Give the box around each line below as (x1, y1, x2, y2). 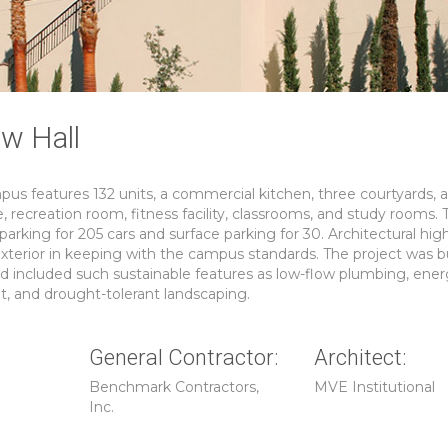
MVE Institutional (314, 378, 435, 396)
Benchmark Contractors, (89, 378, 259, 396)
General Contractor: (89, 345, 279, 370)
